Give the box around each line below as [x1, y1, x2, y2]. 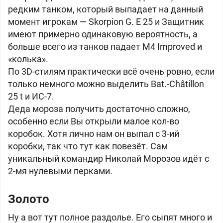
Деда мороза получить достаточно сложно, [8, 104, 190, 114]
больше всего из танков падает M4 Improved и [8, 41, 202, 52]
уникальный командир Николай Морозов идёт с [8, 153, 209, 164]
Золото [8, 192, 49, 206]
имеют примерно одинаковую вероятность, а [8, 29, 198, 39]
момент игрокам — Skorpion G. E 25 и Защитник [8, 16, 204, 27]
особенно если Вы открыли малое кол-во [8, 116, 179, 126]
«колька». [8, 54, 50, 64]
